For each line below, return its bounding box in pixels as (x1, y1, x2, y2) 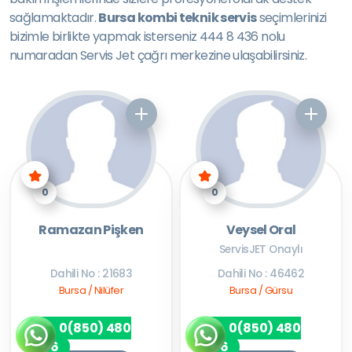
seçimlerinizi (256, 9, 327, 27)
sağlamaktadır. (9, 9, 99, 27)
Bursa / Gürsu (229, 284, 293, 297)
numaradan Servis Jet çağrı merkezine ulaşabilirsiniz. (9, 46, 307, 64)
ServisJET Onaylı (218, 242, 303, 257)
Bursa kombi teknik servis (98, 9, 257, 27)
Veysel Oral (225, 221, 296, 239)
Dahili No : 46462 (217, 266, 305, 281)
